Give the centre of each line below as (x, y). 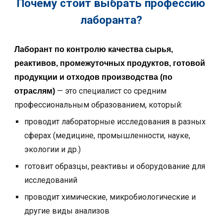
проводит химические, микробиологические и (110, 197)
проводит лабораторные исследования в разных (115, 121)
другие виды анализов (67, 211)
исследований (51, 180)
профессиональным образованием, (82, 105)
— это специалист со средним (112, 91)
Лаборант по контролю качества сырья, (94, 49)
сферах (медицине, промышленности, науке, (108, 135)
